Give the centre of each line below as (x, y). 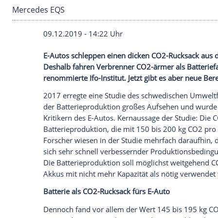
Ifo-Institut (129, 183)
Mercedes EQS (46, 101)
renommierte (80, 183)
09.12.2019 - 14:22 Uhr (100, 130)
